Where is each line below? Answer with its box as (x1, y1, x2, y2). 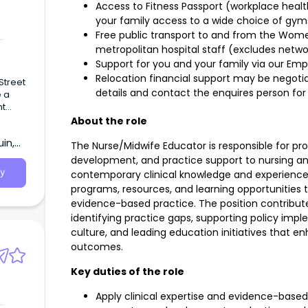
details (96, 86, 127, 100)
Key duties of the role (71, 265, 184, 279)
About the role (71, 114, 147, 129)
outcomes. (71, 240, 123, 254)
